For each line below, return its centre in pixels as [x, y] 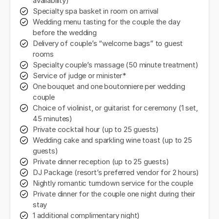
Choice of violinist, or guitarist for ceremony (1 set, [115, 108]
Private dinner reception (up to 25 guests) [101, 162]
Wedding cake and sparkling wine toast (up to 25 [112, 141]
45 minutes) [53, 119]
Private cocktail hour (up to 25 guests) [96, 130]
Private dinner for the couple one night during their [114, 194]
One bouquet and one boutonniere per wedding [109, 87]
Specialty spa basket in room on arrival [96, 11]
